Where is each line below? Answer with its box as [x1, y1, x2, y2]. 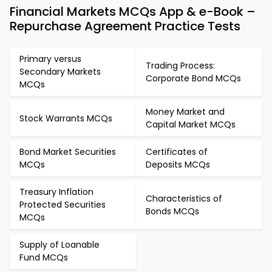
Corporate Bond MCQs [146, 72, 241, 84]
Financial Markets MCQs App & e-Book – [10, 3, 256, 20]
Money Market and [146, 106, 225, 118]
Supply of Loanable [19, 239, 100, 251]
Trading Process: [146, 59, 215, 72]
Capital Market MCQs [146, 118, 236, 131]
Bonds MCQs [146, 205, 199, 217]
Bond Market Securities [19, 146, 116, 158]
